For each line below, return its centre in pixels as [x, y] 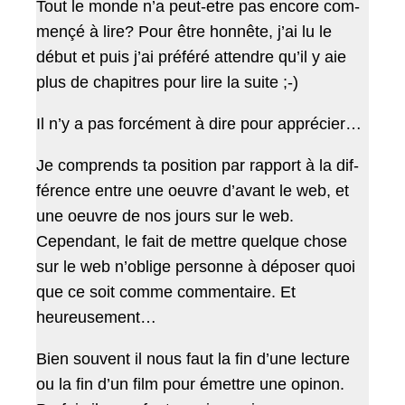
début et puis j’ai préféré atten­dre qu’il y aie [191, 57]
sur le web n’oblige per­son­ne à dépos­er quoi [196, 267]
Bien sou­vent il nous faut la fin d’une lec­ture [193, 359]
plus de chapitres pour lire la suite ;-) [170, 83]
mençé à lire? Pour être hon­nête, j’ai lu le [184, 32]
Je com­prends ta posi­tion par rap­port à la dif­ [198, 166]
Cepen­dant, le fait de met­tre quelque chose [192, 242]
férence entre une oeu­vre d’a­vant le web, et [193, 191]
